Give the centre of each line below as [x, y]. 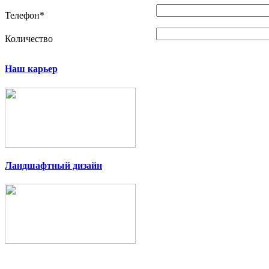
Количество [29, 39]
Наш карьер [31, 69]
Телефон [22, 16]
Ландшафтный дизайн [53, 165]
